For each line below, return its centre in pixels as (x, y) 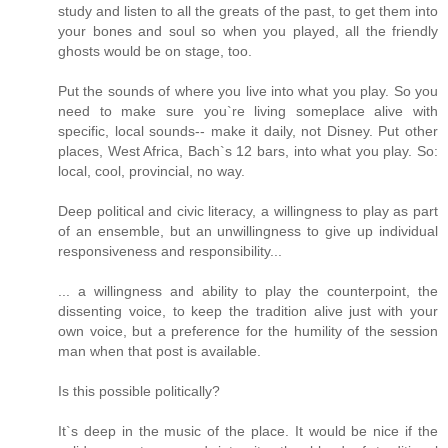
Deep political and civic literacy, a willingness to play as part (248, 211)
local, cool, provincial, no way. (151, 171)
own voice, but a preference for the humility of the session (248, 331)
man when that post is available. (159, 351)
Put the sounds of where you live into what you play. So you (248, 91)
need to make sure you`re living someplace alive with (248, 111)
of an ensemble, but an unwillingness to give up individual (248, 231)
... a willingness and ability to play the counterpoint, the (248, 291)
